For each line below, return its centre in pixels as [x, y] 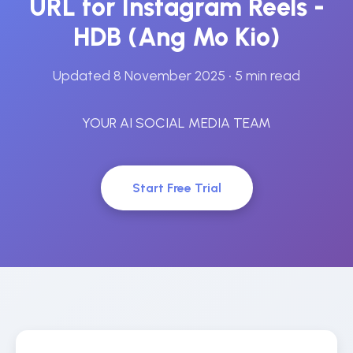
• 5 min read [263, 75]
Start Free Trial [176, 188]
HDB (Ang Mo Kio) [176, 37]
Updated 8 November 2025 [139, 75]
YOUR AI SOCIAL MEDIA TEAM [176, 123]
